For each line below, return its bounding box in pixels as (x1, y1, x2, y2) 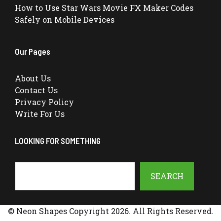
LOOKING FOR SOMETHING (15, 135, 101, 146)
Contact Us (15, 84, 58, 95)
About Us (15, 73, 51, 83)
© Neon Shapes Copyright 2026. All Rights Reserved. (7, 205, 214, 216)
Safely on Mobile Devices (15, 14, 114, 25)
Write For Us (15, 108, 65, 119)
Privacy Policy (15, 96, 74, 107)
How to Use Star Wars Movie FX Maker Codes (15, 2, 193, 13)
